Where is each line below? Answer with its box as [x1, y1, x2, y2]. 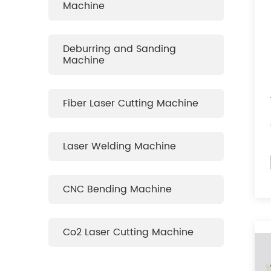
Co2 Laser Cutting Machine [63, 224, 194, 240]
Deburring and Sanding [63, 41, 176, 57]
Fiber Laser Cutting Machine [63, 95, 198, 111]
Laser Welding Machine [63, 138, 176, 154]
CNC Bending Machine [63, 181, 172, 197]
